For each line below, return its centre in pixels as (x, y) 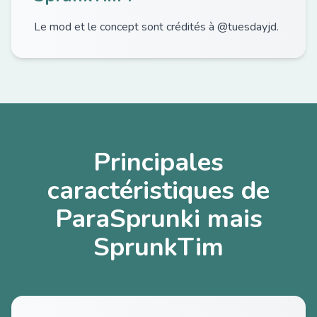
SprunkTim (158, 247)
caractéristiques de (158, 191)
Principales (158, 162)
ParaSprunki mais (158, 219)
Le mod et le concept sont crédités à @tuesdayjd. (156, 27)
